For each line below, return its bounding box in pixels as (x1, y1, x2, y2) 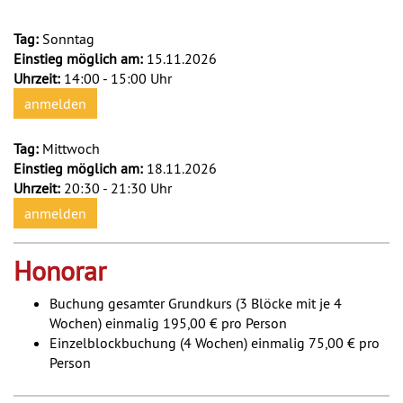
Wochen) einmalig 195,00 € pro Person (49, 313, 287, 332)
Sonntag (42, 29, 94, 48)
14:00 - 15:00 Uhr (64, 68, 172, 87)
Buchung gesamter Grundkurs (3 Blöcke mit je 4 (49, 293, 342, 312)
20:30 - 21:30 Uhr (64, 178, 172, 197)
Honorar (13, 253, 106, 288)
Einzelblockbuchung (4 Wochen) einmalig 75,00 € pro (49, 333, 380, 352)
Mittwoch (42, 139, 100, 157)
